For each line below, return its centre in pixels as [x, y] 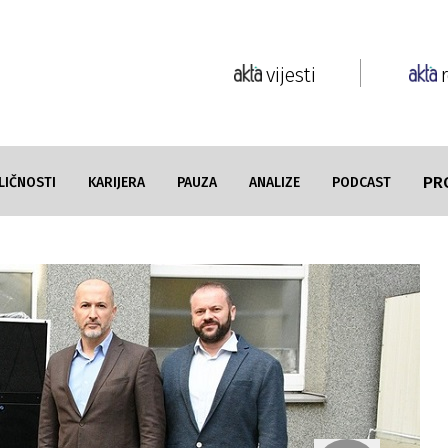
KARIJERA [116, 182]
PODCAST [361, 182]
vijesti [291, 75]
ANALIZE [274, 182]
